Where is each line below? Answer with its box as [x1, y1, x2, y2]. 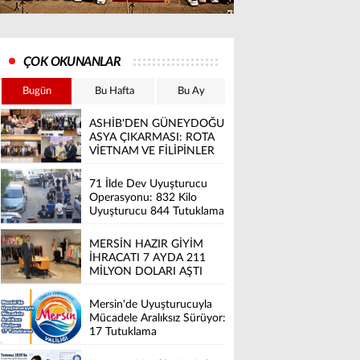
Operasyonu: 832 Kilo [89, 192, 197, 204]
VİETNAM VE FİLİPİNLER [89, 145, 215, 157]
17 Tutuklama [89, 326, 157, 338]
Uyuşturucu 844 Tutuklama [89, 206, 224, 218]
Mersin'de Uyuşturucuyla [89, 299, 212, 311]
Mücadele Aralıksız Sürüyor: [89, 313, 226, 325]
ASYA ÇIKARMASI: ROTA [89, 132, 215, 144]
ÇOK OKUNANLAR [23, 55, 121, 68]
